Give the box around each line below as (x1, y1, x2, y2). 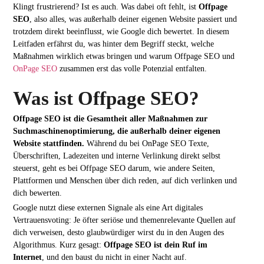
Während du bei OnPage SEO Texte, (84, 138, 210, 148)
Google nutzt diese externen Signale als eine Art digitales (13, 202, 203, 212)
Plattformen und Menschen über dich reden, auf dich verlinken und (13, 175, 237, 185)
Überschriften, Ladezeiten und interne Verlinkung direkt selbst (13, 150, 221, 160)
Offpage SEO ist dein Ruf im (104, 239, 208, 249)
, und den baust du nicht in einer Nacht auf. (42, 252, 187, 262)
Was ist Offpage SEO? (13, 88, 200, 110)
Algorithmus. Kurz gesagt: (13, 239, 104, 249)
